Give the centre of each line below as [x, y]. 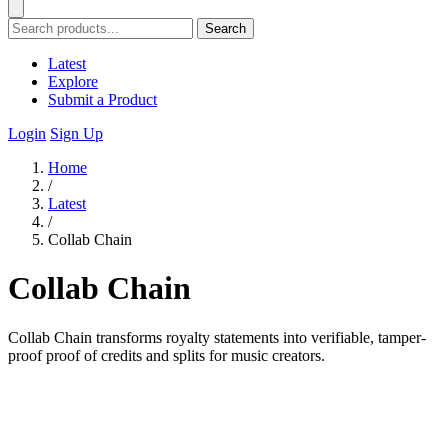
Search [225, 28]
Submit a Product [102, 99]
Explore [73, 81]
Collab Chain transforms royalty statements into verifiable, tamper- [217, 337]
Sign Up [76, 133]
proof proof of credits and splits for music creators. [166, 355]
